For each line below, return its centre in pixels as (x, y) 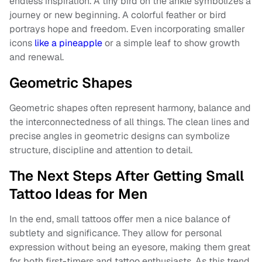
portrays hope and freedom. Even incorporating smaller (127, 29)
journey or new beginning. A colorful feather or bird (118, 15)
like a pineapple (68, 43)
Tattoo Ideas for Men (78, 194)
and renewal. (37, 57)
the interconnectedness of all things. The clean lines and (130, 122)
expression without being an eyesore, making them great (130, 247)
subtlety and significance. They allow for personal (116, 233)
